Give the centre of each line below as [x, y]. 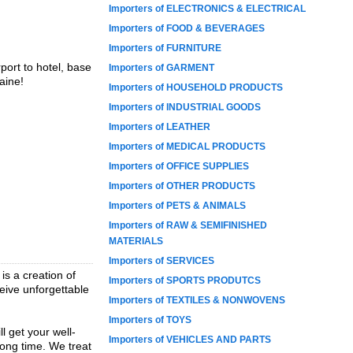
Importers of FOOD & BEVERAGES [187, 28]
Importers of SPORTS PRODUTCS [185, 281]
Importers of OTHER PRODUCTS [182, 186]
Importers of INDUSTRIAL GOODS [185, 107]
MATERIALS [136, 241]
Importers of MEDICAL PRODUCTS [187, 147]
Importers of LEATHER [160, 127]
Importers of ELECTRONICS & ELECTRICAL [207, 9]
